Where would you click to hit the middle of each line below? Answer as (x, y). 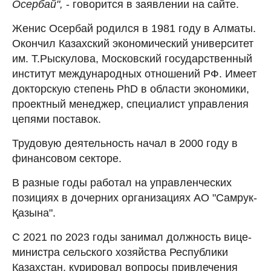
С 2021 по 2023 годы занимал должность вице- (132, 237)
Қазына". (34, 213)
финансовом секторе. (67, 158)
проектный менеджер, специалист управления (130, 104)
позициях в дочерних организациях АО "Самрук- (135, 198)
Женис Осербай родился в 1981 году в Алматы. (134, 28)
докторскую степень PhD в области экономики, (131, 89)
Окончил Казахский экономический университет (133, 43)
